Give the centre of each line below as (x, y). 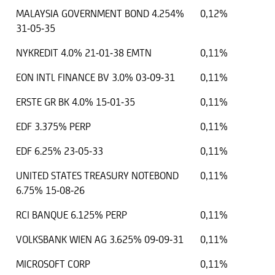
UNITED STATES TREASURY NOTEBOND (97, 176)
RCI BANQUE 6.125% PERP (72, 215)
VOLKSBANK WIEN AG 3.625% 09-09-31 (100, 240)
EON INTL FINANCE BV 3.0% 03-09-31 (95, 78)
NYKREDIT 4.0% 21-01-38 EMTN (84, 53)
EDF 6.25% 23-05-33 (60, 151)
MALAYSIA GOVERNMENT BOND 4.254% (100, 14)
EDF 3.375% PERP (53, 127)
